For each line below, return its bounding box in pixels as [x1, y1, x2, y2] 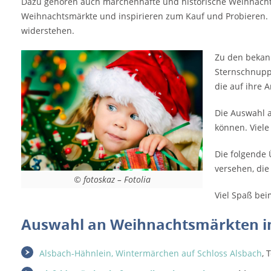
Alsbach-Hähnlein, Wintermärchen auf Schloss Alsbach [39, 247, 262, 259]
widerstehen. [21, 25, 74, 36]
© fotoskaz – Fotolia [73, 174, 151, 186]
